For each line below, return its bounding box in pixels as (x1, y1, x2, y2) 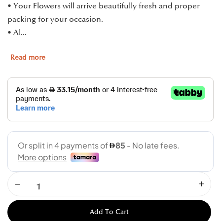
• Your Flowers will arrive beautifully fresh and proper (7, 1, 200, 11)
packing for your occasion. (7, 14, 103, 24)
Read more (10, 53, 45, 62)
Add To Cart (90, 208, 129, 216)
